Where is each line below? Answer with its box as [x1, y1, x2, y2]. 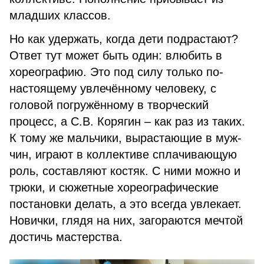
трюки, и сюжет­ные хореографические [9, 181, 219, 194]
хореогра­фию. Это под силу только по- [9, 65, 223, 78]
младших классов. [9, 9, 111, 22]
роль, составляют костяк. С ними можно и [9, 164, 240, 177]
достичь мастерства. [9, 230, 123, 243]
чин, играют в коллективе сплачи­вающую [9, 148, 237, 161]
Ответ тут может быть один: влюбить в [9, 49, 222, 62]
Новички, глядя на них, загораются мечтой [9, 214, 243, 227]
